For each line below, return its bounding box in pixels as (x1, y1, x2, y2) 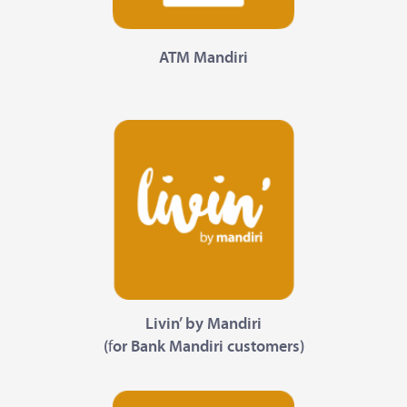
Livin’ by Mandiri (145, 316, 262, 334)
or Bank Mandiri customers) (112, 339, 304, 357)
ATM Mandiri (159, 50, 248, 68)
